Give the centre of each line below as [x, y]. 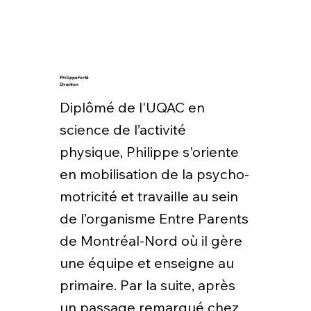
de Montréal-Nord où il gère [151, 240]
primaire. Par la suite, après [147, 285]
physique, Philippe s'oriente [149, 151]
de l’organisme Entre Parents [154, 218]
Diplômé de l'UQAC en [132, 107]
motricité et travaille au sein [149, 196]
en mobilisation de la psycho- [154, 174]
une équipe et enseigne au [146, 262]
